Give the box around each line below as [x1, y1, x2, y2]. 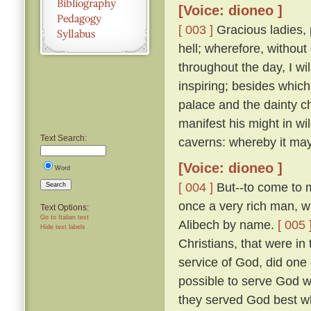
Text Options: [40, 202, 89, 212]
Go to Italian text [40, 213, 89, 221]
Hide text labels [40, 223, 85, 230]
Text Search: [40, 133, 87, 143]
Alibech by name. [178, 217, 278, 233]
